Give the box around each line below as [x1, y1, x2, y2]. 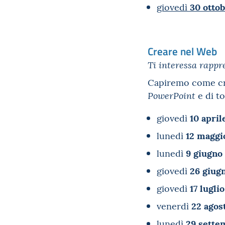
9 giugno [186, 146, 222, 159]
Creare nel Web [148, 44, 217, 58]
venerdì [157, 199, 191, 212]
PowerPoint [148, 89, 198, 101]
